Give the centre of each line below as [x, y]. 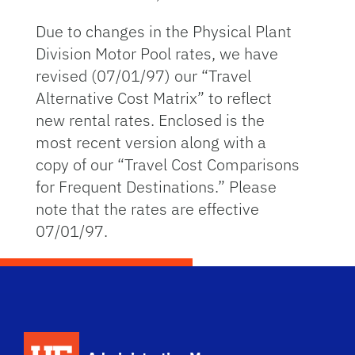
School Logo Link [142, 340]
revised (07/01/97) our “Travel [143, 76]
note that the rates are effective [147, 209]
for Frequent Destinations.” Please [156, 187]
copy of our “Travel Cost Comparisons [167, 164]
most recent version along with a [151, 142]
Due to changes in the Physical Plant [163, 31]
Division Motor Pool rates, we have [157, 53]
